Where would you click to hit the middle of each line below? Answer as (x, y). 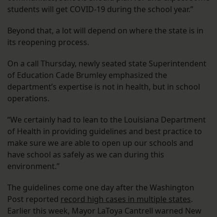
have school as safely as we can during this (86, 155)
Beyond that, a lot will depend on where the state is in (105, 31)
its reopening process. (49, 42)
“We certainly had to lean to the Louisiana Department (107, 120)
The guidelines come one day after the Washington (101, 188)
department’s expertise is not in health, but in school (104, 87)
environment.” (33, 166)
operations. (29, 99)
